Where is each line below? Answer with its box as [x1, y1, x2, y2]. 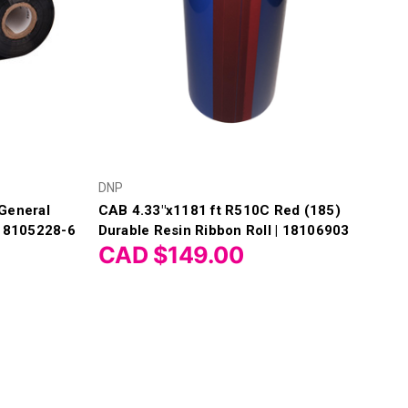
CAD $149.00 [97, 240, 244, 269]
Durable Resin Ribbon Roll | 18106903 [97, 221, 350, 239]
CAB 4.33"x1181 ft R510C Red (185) [97, 201, 341, 219]
